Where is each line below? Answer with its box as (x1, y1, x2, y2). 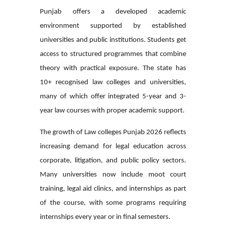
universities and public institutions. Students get (40, 36, 186, 44)
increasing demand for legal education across (40, 142, 186, 150)
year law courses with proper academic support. (40, 106, 185, 115)
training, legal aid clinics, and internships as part (40, 185, 186, 193)
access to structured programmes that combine (40, 50, 186, 58)
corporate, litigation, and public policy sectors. (40, 156, 186, 164)
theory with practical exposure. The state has (40, 64, 186, 72)
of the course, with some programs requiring (40, 199, 186, 207)
